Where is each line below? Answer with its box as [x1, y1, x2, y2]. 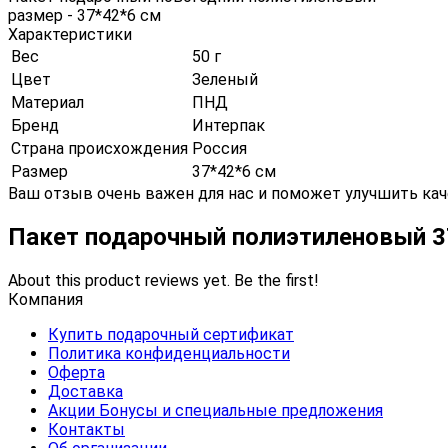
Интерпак [192, 115, 265, 135]
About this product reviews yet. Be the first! [8, 270, 319, 290]
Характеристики [8, 24, 132, 44]
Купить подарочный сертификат [48, 324, 294, 344]
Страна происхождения [11, 138, 188, 158]
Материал [11, 92, 84, 112]
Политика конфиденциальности [48, 343, 290, 363]
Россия [192, 138, 247, 158]
